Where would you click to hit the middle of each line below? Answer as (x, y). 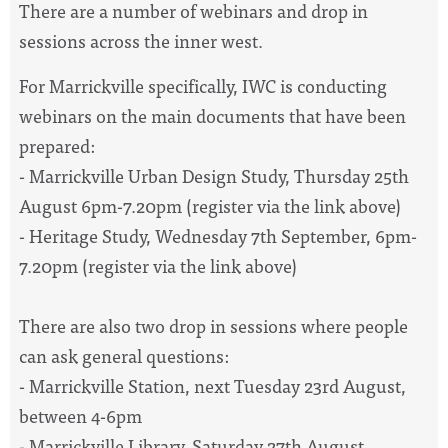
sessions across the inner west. (141, 41)
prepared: (57, 145)
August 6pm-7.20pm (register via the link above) (210, 205)
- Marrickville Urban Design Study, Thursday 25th (214, 175)
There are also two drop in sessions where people (213, 325)
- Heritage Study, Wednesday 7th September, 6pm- (218, 235)
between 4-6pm (80, 415)
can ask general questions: (124, 355)
